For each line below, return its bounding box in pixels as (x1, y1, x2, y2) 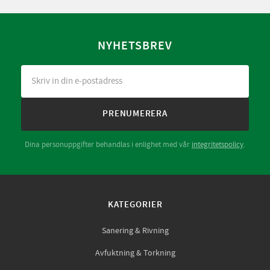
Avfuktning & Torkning (95, 248, 175, 259)
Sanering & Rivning (101, 225, 169, 237)
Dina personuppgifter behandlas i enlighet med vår (25, 140, 192, 150)
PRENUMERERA (102, 108, 168, 121)
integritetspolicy (192, 140, 243, 150)
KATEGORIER (107, 199, 163, 212)
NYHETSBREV (98, 38, 172, 54)
